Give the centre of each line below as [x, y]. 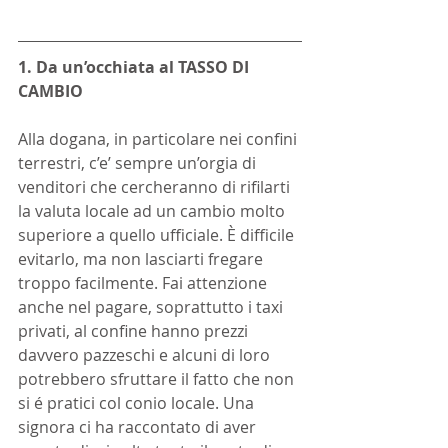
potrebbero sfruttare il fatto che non [158, 379]
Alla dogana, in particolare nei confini [159, 139]
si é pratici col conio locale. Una [138, 403]
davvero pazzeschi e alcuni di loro [146, 355]
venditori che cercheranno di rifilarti [156, 187]
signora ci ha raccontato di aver [139, 427]
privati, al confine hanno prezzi [135, 331]
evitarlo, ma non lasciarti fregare [142, 259]
